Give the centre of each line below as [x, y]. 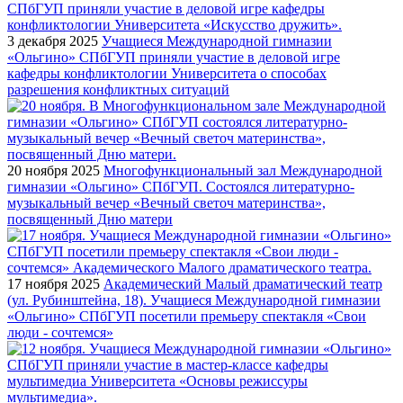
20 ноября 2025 [54, 170]
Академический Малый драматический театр [243, 283]
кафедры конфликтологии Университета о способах [167, 73]
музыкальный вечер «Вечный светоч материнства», [166, 202]
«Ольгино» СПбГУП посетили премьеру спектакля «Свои [187, 316]
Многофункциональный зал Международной [243, 170]
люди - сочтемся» [60, 332]
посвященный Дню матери [90, 219]
